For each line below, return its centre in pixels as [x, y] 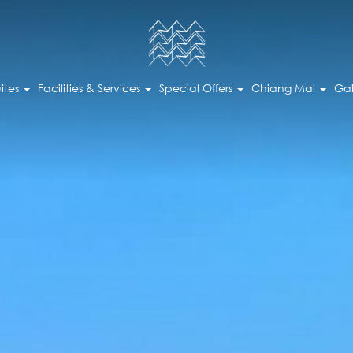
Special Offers [197, 88]
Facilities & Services [90, 88]
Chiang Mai [284, 88]
